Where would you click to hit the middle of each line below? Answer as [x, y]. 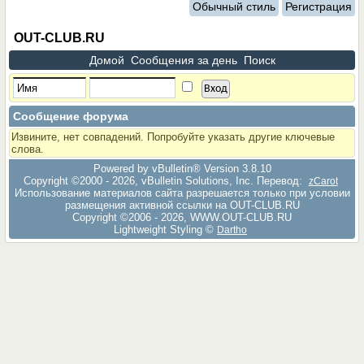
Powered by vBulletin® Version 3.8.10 [182, 169]
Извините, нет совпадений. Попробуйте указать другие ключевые [173, 137]
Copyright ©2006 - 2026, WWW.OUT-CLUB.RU [182, 217]
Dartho [232, 230]
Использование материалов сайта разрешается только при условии [182, 193]
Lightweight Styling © [164, 230]
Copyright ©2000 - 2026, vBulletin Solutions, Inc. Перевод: [164, 181]
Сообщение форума [71, 116]
